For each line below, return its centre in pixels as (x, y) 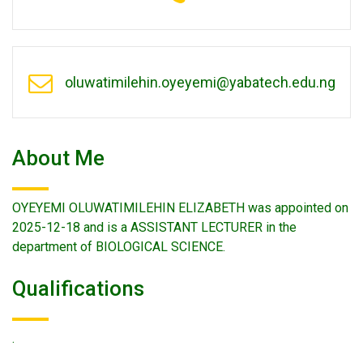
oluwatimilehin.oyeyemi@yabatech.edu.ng (200, 82)
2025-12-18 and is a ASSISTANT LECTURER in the (154, 227)
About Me (58, 158)
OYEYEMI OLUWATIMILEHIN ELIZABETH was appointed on (180, 208)
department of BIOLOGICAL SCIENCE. (119, 247)
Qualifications (78, 288)
